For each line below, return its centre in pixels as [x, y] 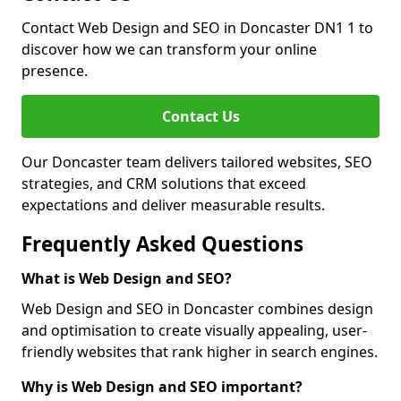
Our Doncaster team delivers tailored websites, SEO [197, 162]
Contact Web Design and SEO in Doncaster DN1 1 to [197, 28]
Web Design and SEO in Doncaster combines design [197, 309]
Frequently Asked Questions [162, 244]
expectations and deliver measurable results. [173, 205]
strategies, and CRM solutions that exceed [164, 183]
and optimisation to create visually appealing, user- [194, 330]
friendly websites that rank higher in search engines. [200, 352]
